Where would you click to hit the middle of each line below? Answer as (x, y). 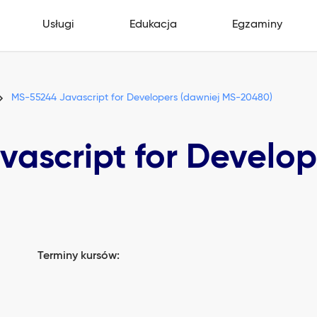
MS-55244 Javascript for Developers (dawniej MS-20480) (142, 98)
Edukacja (153, 24)
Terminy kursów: (79, 256)
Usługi (58, 24)
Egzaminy (258, 24)
